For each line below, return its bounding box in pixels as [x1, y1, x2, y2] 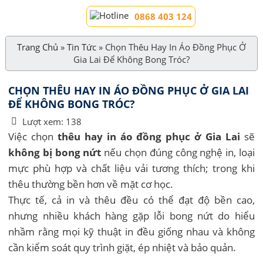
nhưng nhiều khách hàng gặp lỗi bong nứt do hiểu [8, 208, 255, 222]
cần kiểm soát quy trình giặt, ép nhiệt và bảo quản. [8, 240, 237, 254]
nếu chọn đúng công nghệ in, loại [101, 145, 255, 159]
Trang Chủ [16, 41, 58, 53]
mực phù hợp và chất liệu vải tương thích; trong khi [8, 161, 255, 175]
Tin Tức [66, 41, 96, 53]
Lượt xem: [22, 116, 64, 127]
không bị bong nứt [8, 145, 102, 159]
